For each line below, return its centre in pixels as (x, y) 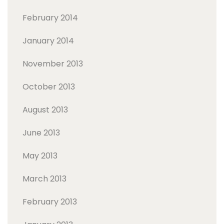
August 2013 (45, 109)
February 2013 (50, 201)
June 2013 (41, 132)
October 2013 (49, 86)
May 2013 (40, 155)
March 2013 (44, 178)
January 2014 (48, 40)
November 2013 (53, 63)
